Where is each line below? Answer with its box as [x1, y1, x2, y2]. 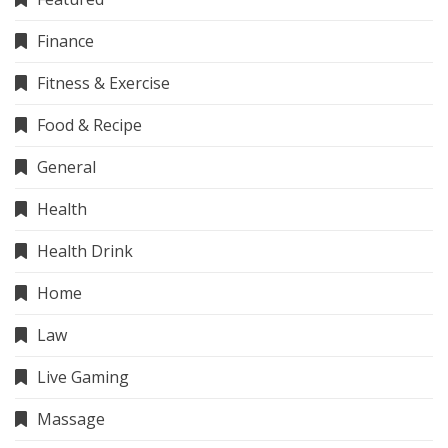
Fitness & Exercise [37, 72, 170, 95]
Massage [37, 408, 105, 431]
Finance [37, 30, 94, 53]
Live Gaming [37, 366, 129, 389]
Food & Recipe [37, 114, 142, 137]
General [37, 156, 96, 179]
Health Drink [37, 240, 133, 263]
